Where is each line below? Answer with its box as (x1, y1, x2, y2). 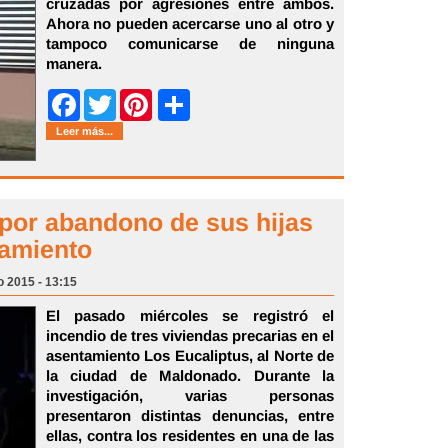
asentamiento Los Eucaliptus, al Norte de (46, 347, 334, 364)
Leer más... (56, 125, 113, 137)
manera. (46, 55, 102, 72)
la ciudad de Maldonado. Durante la (46, 367, 334, 384)
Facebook (80, 98, 136, 112)
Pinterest (152, 98, 204, 112)
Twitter (116, 98, 154, 112)
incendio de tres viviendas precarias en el (46, 327, 334, 344)
